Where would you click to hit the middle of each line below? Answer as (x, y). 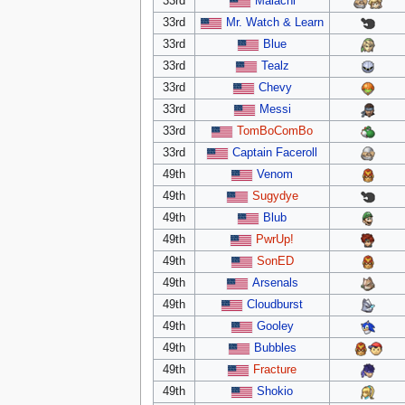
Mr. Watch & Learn (275, 22)
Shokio (275, 391)
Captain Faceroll (275, 152)
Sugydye (275, 196)
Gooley (275, 326)
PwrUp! (275, 239)
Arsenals (275, 283)
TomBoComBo (275, 131)
